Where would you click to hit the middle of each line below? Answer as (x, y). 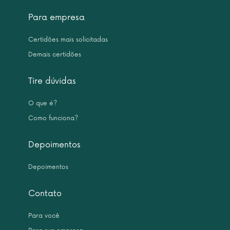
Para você (44, 216)
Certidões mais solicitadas (68, 40)
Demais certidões (55, 55)
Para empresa (56, 17)
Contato (45, 194)
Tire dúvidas (52, 81)
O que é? (43, 103)
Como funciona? (53, 118)
